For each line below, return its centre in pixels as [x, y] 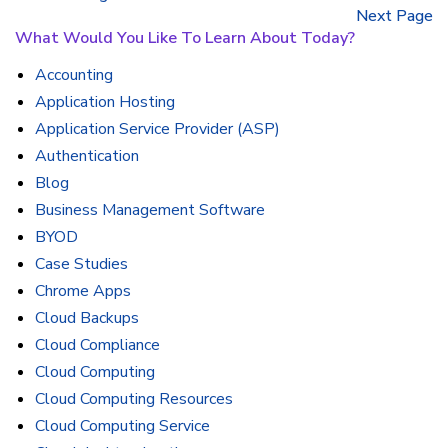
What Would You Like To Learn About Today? [185, 38]
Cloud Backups [87, 318]
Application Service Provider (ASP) [157, 129]
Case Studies [81, 264]
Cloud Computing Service [122, 426]
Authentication [87, 156]
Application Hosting [105, 102]
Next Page [394, 16]
